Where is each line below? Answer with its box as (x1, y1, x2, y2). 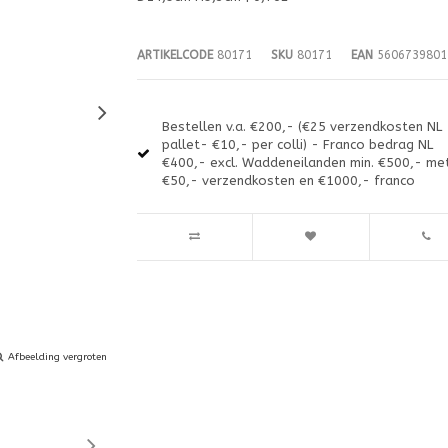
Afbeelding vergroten (8, 350, 107, 363)
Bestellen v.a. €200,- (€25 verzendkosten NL (161, 118, 442, 134)
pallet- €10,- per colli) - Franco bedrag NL (161, 136, 433, 152)
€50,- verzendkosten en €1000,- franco (161, 172, 415, 188)
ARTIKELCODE (136, 47, 213, 62)
